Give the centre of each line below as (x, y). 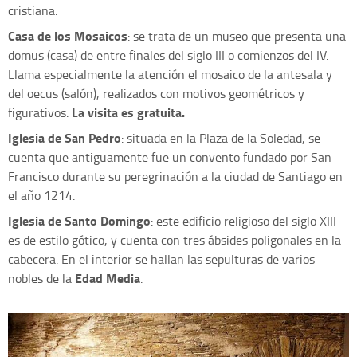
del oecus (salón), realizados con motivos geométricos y (156, 94)
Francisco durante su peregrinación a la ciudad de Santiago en (175, 177)
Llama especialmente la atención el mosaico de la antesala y (170, 75)
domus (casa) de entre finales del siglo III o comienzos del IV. (168, 55)
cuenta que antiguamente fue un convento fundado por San (170, 157)
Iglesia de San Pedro (65, 138)
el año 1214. (41, 196)
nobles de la (41, 279)
